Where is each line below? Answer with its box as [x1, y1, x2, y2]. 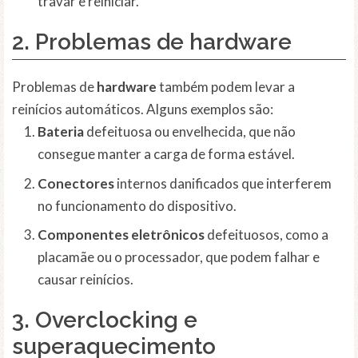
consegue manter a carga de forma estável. [38, 145, 295, 163]
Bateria [38, 123, 84, 141]
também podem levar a [157, 78, 295, 96]
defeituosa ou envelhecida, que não [84, 123, 296, 141]
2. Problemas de [12, 29, 189, 56]
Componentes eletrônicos [38, 226, 205, 244]
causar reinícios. [38, 271, 133, 288]
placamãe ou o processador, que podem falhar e [38, 249, 320, 266]
